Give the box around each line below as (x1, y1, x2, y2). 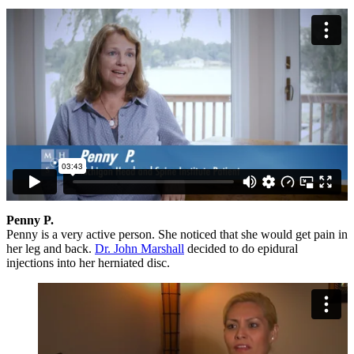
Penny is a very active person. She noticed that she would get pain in (6, 228, 348, 242)
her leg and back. (6, 242, 95, 256)
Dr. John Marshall (95, 242, 184, 256)
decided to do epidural (184, 242, 298, 256)
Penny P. (6, 213, 54, 228)
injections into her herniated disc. (6, 256, 170, 270)
